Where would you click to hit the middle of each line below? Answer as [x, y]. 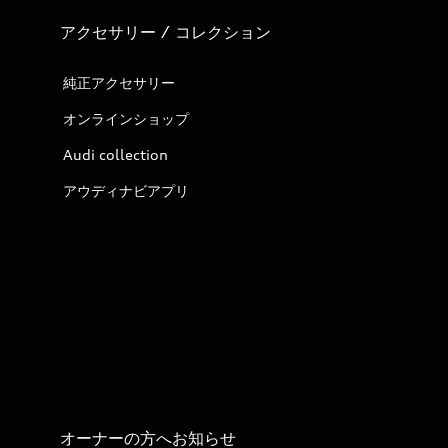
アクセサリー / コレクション [165, 32]
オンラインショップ [126, 118]
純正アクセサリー [119, 82]
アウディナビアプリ [126, 190]
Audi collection [115, 154]
